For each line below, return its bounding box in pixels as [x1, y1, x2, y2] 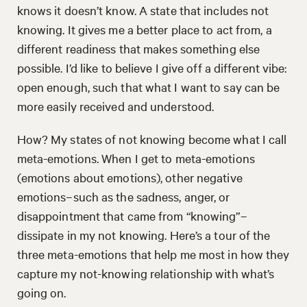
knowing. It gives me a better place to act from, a [16, 21, 272, 37]
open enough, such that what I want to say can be [16, 78, 280, 95]
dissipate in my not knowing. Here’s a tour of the [16, 226, 271, 243]
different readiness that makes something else [16, 40, 260, 56]
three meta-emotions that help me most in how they [16, 245, 290, 262]
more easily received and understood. [16, 97, 214, 114]
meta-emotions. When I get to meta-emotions [16, 149, 255, 166]
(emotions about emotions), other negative [16, 169, 243, 185]
